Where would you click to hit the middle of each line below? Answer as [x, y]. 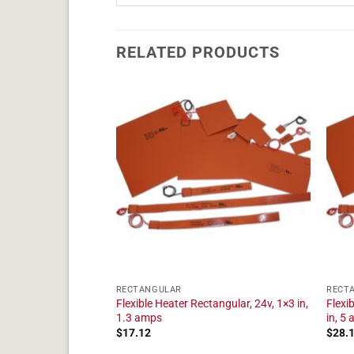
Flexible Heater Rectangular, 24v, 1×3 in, [212, 304]
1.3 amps [139, 318]
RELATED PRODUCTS [198, 53]
